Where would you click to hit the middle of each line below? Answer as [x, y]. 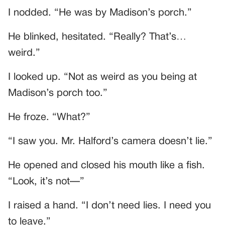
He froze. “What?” [49, 117]
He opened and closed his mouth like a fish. [106, 165]
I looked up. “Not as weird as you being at [102, 77]
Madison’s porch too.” [58, 93]
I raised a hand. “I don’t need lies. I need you [109, 206]
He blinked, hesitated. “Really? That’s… [97, 37]
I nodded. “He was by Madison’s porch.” [100, 13]
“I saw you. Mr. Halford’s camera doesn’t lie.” [110, 141]
